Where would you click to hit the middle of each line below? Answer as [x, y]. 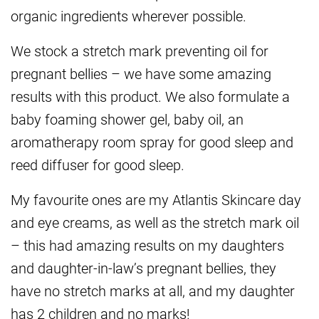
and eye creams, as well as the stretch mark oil [155, 223]
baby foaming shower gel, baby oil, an [127, 119]
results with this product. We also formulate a [150, 96]
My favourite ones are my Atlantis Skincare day [156, 200]
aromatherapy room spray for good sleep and [152, 142]
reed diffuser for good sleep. [98, 165]
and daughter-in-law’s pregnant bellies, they [143, 268]
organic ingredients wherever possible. [129, 16]
